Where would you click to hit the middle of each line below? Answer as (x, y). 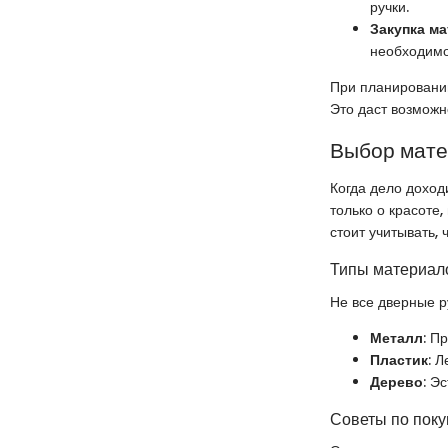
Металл (396, 337)
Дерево (396, 381)
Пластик (399, 359)
